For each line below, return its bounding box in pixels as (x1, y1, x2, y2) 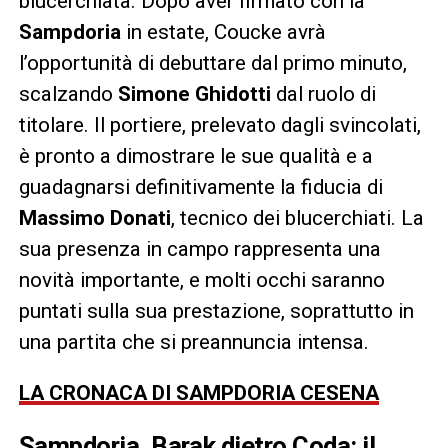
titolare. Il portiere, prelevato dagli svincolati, (18, 112, 421, 137)
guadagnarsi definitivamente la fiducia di (18, 174, 383, 199)
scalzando (18, 81, 118, 106)
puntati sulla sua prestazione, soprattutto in (18, 298, 414, 323)
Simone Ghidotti (117, 81, 271, 106)
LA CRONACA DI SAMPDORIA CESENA (18, 380, 379, 405)
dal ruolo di (270, 81, 376, 106)
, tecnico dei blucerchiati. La (170, 205, 424, 230)
